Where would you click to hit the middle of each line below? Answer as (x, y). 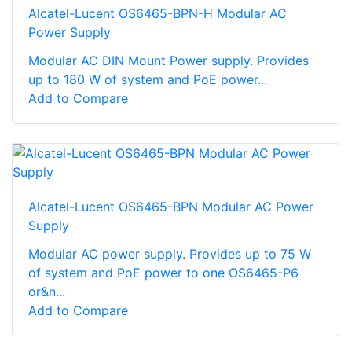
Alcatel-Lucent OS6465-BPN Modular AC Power (171, 206)
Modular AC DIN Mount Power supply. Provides (169, 60)
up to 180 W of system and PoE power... (148, 79)
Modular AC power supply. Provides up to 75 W (170, 253)
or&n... (47, 291)
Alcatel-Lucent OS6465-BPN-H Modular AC (158, 13)
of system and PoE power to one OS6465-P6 (163, 272)
